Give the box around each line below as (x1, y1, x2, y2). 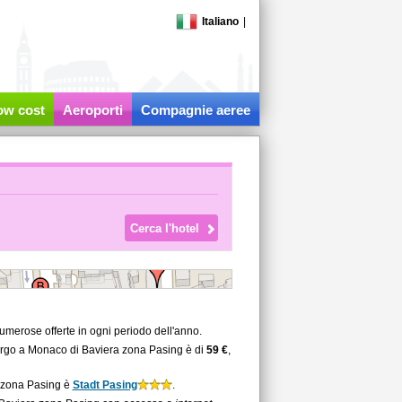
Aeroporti (62, 102, 123, 118)
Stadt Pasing (72, 379, 137, 391)
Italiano (201, 15, 239, 28)
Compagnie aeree (140, 102, 250, 118)
